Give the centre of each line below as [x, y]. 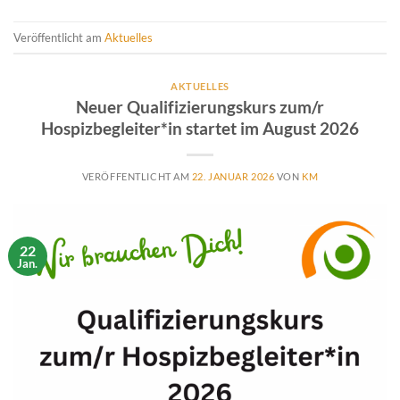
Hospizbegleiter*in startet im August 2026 [200, 128]
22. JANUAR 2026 [233, 176]
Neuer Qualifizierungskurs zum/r [200, 106]
